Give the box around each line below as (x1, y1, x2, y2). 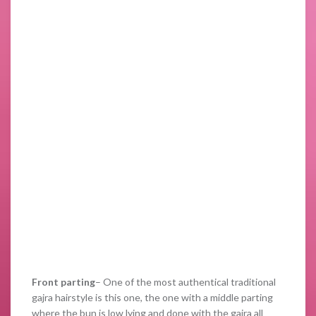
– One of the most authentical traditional (95, 276, 276, 288)
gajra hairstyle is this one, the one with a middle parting (32, 291, 273, 303)
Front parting (32, 276, 95, 288)
